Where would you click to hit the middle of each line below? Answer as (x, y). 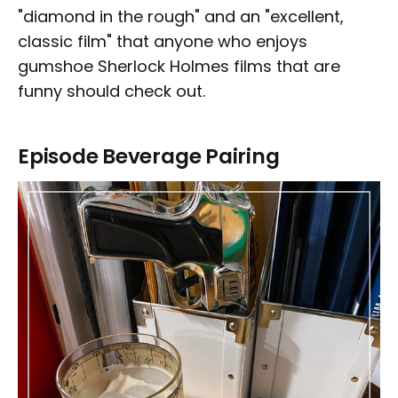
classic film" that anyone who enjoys (163, 41)
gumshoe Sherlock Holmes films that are (179, 66)
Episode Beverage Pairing (149, 156)
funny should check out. (111, 91)
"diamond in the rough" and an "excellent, (181, 16)
